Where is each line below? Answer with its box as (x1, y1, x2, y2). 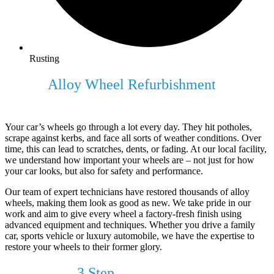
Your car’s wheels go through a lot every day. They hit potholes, (5, 122, 252, 133)
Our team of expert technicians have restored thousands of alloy (5, 187, 250, 198)
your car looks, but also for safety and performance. (5, 166, 203, 177)
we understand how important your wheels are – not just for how (5, 155, 254, 166)
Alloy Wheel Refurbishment (48, 76, 216, 93)
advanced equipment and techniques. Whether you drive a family (5, 220, 255, 231)
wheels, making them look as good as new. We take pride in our (5, 198, 251, 209)
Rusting (29, 53, 59, 64)
